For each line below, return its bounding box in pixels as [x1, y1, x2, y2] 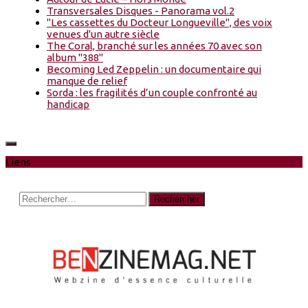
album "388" [47, 51, 103, 63]
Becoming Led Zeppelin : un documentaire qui [47, 63, 261, 75]
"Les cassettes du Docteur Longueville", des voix [47, 16, 272, 28]
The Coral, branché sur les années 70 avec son [47, 39, 262, 52]
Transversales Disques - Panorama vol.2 [47, 4, 234, 16]
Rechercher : [19, 190, 78, 203]
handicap [47, 98, 89, 110]
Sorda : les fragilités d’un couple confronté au [47, 86, 257, 98]
